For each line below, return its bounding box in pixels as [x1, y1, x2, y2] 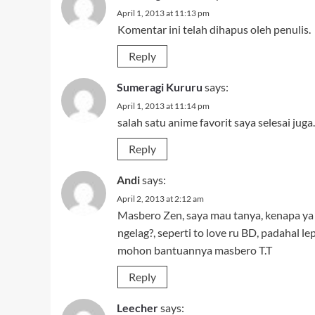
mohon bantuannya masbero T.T [117, 243, 272, 257]
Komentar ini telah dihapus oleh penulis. [117, 22, 311, 36]
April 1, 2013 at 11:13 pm [117, 8, 210, 18]
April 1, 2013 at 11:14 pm [117, 101, 210, 111]
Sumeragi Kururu [117, 80, 202, 94]
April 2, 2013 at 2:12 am [117, 193, 204, 204]
